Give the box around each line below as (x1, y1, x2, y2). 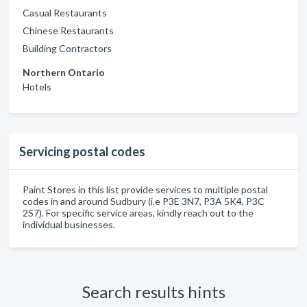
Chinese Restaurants (23, 25, 114, 36)
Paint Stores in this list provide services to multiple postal (23, 184, 268, 195)
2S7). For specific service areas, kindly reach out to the (23, 207, 254, 219)
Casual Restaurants (23, 7, 107, 19)
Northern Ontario (23, 66, 105, 78)
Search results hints (82, 282, 225, 302)
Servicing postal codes (19, 144, 145, 159)
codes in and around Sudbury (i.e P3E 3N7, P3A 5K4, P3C (23, 195, 265, 207)
